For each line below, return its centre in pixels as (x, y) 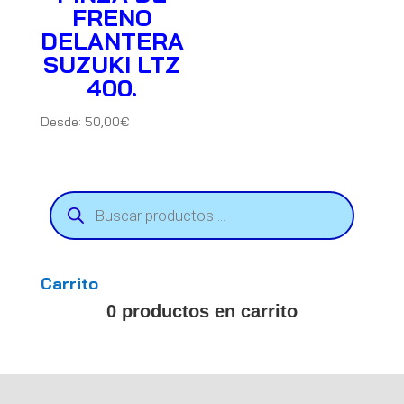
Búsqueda (81, 196)
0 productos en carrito (202, 311)
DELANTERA (112, 41)
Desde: (62, 121)
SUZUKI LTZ (112, 64)
